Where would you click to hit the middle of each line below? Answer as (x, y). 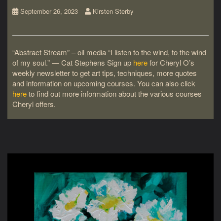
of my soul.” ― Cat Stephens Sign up (73, 62)
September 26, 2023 (49, 11)
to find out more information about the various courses (114, 93)
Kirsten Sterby (113, 11)
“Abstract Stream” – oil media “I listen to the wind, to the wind (109, 52)
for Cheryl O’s (171, 62)
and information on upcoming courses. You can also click (104, 83)
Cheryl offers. (35, 104)
